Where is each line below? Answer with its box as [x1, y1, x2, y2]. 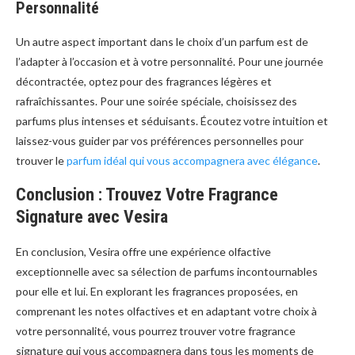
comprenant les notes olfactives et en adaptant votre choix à [16, 304, 317, 319]
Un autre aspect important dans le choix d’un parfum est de [16, 35, 308, 49]
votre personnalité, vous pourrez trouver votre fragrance [16, 324, 296, 338]
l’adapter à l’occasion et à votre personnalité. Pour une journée [16, 55, 323, 69]
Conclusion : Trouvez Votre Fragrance [16, 185, 278, 205]
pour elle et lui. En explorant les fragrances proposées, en [16, 284, 298, 299]
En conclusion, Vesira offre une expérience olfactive [16, 245, 271, 259]
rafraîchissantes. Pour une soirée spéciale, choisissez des [16, 94, 297, 109]
